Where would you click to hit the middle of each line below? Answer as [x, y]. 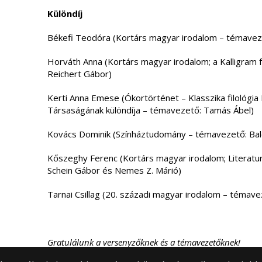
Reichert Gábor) [79, 74]
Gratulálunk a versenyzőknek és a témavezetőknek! [144, 242]
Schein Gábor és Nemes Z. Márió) [114, 170]
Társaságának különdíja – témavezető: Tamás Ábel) [150, 110]
